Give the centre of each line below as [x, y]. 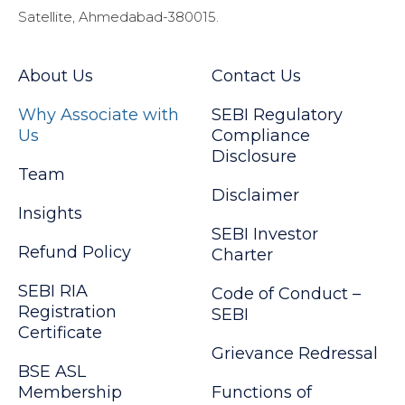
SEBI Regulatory [277, 115]
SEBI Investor [265, 235]
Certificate [60, 333]
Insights [50, 214]
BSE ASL [52, 372]
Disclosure [254, 157]
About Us [56, 76]
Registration [67, 312]
